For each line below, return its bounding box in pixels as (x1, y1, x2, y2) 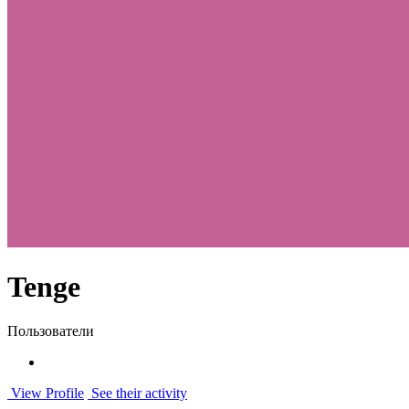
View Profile (7, 385, 84, 402)
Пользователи (7, 323, 94, 340)
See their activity (88, 385, 187, 402)
